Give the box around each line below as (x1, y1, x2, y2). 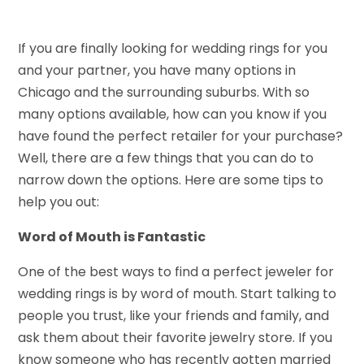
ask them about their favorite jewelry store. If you (18, 327, 333, 347)
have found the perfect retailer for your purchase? (18, 126, 344, 145)
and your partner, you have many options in (18, 60, 297, 80)
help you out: (18, 192, 100, 211)
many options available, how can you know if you (18, 104, 327, 123)
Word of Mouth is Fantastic (18, 227, 206, 246)
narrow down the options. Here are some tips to (18, 170, 324, 189)
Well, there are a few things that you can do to (18, 148, 314, 167)
